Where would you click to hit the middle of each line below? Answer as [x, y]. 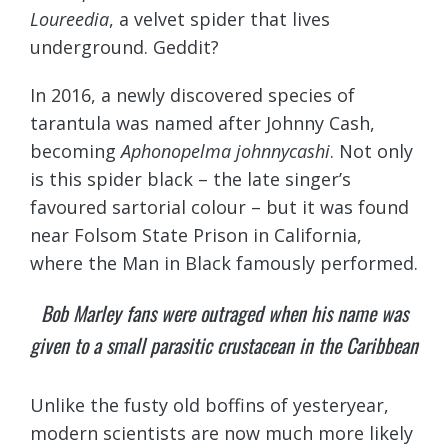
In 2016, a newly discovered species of [192, 95]
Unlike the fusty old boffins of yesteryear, [209, 405]
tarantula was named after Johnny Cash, [202, 123]
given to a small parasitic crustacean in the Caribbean [224, 345]
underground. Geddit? [124, 47]
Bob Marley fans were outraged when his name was [224, 313]
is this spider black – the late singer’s [190, 179]
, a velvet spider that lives [219, 19]
